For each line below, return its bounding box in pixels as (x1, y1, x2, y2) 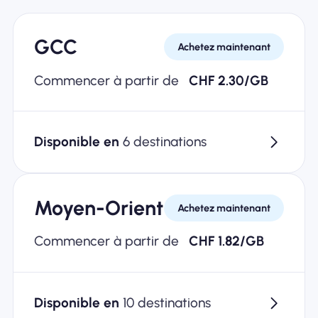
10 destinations (122, 294, 211, 311)
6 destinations (122, 133, 207, 150)
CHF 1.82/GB (189, 233, 265, 250)
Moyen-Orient (33, 196, 163, 221)
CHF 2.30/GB (189, 72, 269, 89)
